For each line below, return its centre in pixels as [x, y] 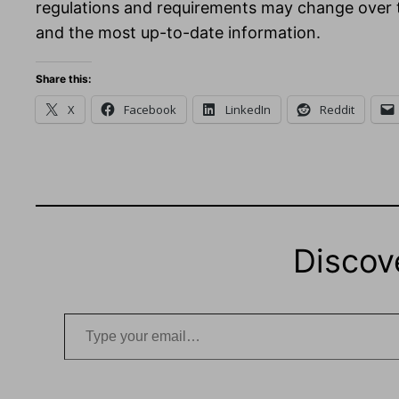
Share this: [64, 79]
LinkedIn [248, 110]
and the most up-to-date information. [178, 33]
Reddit [337, 110]
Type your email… [90, 313]
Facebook [150, 110]
